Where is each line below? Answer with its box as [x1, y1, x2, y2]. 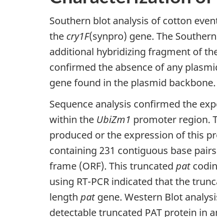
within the [49, 112, 96, 126]
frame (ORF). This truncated [49, 159, 176, 172]
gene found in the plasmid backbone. [49, 76, 216, 89]
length [49, 190, 80, 203]
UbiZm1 [96, 112, 131, 126]
